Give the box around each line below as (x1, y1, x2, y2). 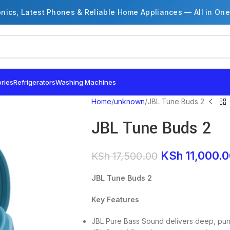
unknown (113, 97, 145, 106)
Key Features (91, 195, 139, 204)
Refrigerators (13, 78, 55, 86)
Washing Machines (55, 78, 116, 86)
